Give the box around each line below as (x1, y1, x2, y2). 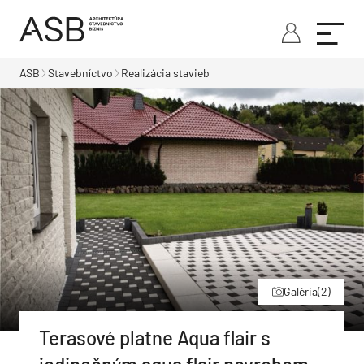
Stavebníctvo (48, 66, 113, 80)
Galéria (284, 284, 318, 298)
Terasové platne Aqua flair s (39, 325, 271, 349)
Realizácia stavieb (121, 66, 210, 80)
